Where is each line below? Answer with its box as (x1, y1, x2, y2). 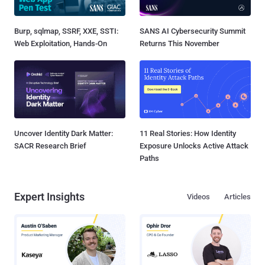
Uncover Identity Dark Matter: (14, 128, 113, 138)
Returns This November (140, 38, 219, 48)
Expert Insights (14, 190, 85, 203)
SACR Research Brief (14, 141, 86, 150)
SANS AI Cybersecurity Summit (140, 26, 245, 35)
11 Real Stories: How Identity (140, 128, 236, 138)
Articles (224, 192, 251, 201)
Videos (187, 192, 210, 201)
